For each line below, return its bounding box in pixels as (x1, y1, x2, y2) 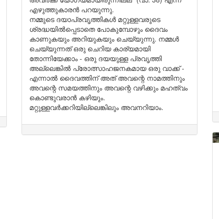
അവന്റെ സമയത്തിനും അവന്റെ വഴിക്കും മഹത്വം (29, 83, 188, 92)
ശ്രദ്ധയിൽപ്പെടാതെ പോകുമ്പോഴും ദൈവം (29, 24, 168, 34)
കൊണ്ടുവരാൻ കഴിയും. (29, 92, 105, 102)
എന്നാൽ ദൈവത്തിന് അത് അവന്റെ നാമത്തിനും (29, 73, 185, 83)
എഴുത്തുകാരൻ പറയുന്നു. (29, 4, 116, 14)
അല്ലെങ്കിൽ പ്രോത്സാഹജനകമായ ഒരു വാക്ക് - (29, 63, 184, 73)
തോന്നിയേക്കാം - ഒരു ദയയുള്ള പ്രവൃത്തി (29, 53, 162, 63)
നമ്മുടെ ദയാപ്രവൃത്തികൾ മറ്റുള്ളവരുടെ (29, 14, 160, 24)
